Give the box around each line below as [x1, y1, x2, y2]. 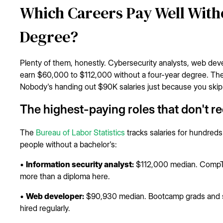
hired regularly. [20, 203, 70, 213]
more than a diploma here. [20, 171, 110, 181]
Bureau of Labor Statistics [36, 127, 125, 137]
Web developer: [26, 191, 84, 201]
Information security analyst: [26, 159, 134, 169]
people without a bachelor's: [20, 139, 117, 149]
